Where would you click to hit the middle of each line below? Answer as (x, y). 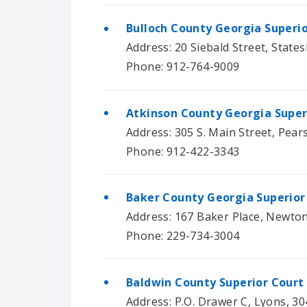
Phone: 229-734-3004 (183, 236)
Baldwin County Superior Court (215, 282)
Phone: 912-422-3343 (183, 151)
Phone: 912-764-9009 (183, 67)
